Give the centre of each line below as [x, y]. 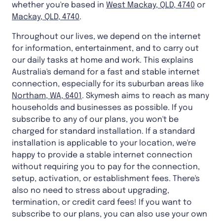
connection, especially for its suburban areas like [108, 84]
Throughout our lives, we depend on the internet [106, 37]
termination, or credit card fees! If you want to [102, 203]
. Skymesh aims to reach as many [146, 96]
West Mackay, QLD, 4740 [150, 5]
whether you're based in [59, 5]
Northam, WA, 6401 [47, 96]
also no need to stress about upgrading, [91, 191]
